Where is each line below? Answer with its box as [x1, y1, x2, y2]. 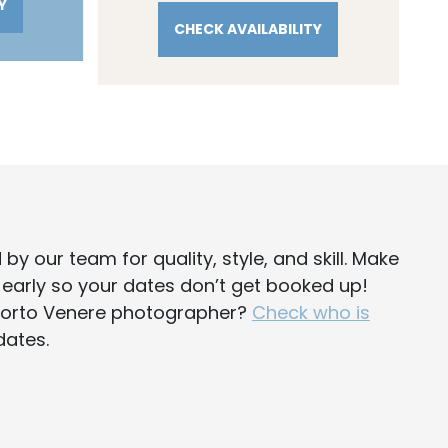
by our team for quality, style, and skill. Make [2, 246, 399, 271]
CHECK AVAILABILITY [173, 19, 322, 39]
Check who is [252, 300, 370, 325]
